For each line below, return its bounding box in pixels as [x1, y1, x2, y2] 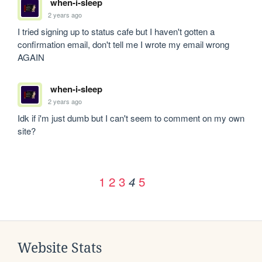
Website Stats [18, 240, 102, 256]
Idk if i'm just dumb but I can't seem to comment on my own [18, 112, 245, 125]
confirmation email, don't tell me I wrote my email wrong [18, 38, 230, 51]
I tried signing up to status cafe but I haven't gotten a [18, 25, 215, 38]
